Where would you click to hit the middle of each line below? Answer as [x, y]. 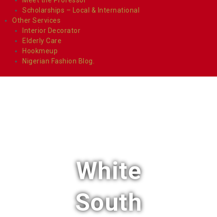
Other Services [36, 20]
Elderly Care [42, 40]
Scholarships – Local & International [81, 10]
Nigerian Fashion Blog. [58, 61]
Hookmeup [40, 51]
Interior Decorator [51, 30]
